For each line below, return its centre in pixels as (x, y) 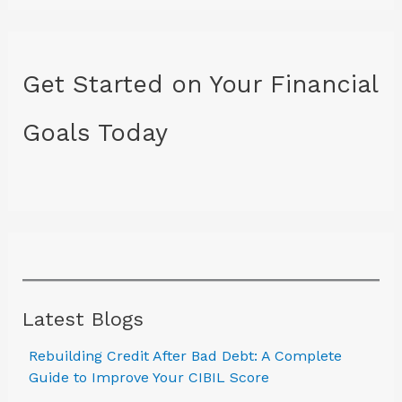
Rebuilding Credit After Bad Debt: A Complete (185, 356)
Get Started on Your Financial (200, 85)
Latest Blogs (83, 319)
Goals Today (95, 133)
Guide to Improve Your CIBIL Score (149, 378)
